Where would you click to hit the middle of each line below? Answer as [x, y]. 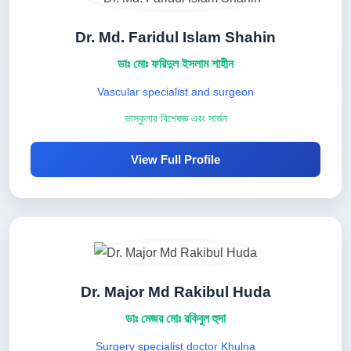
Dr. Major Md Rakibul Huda [175, 292]
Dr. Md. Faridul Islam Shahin [175, 37]
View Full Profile [175, 159]
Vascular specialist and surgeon [175, 92]
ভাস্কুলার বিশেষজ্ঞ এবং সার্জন [175, 119]
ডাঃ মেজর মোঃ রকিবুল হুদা [175, 318]
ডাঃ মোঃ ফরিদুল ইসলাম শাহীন [175, 64]
